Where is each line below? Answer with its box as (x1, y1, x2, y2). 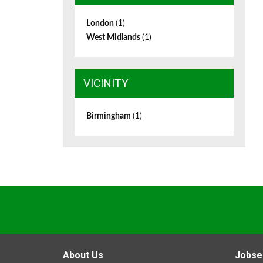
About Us (63, 249, 103, 261)
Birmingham (86, 112, 133, 120)
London (86, 19, 116, 28)
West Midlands (86, 33, 142, 42)
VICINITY (83, 76, 129, 90)
